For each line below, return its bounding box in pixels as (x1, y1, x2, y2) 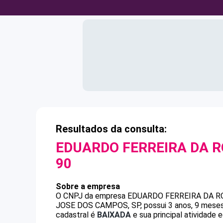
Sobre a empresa (56, 182, 120, 191)
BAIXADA (97, 210, 131, 220)
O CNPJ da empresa (56, 191, 127, 201)
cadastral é (56, 210, 97, 220)
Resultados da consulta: (56, 123, 167, 135)
